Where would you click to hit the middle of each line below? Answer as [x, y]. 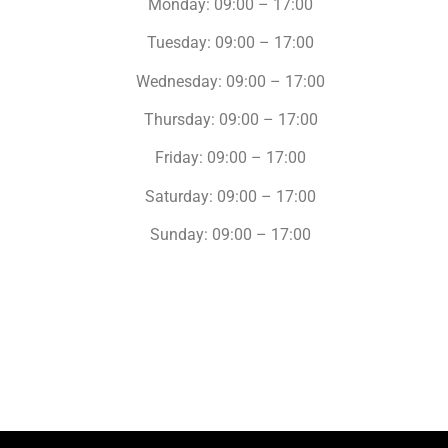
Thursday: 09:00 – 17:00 [230, 119]
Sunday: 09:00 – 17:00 [231, 235]
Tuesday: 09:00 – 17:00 [231, 43]
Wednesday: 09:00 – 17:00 [231, 81]
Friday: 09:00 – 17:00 [231, 158]
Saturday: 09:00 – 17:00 [231, 196]
